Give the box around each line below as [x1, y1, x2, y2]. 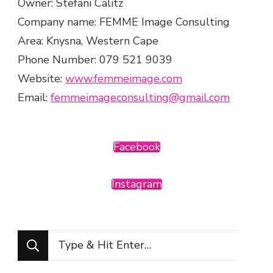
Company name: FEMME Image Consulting [18, 15, 230, 29]
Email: [18, 90, 51, 105]
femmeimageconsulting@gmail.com [51, 90, 230, 105]
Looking [48, 232, 87, 246]
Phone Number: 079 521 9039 [18, 52, 172, 67]
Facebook [113, 140, 160, 154]
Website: [18, 71, 65, 86]
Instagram [111, 177, 162, 191]
